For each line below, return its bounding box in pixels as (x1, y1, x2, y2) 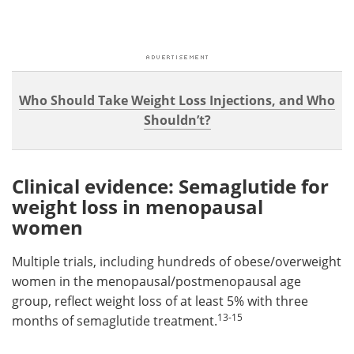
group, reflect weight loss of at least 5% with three (12, 292, 308, 310)
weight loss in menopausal (12, 193, 263, 220)
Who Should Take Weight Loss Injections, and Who (19, 91, 335, 109)
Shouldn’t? (143, 111, 211, 129)
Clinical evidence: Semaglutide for (12, 172, 329, 199)
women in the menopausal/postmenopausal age (12, 272, 301, 290)
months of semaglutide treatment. (12, 311, 217, 330)
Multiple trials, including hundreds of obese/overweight (12, 252, 341, 270)
